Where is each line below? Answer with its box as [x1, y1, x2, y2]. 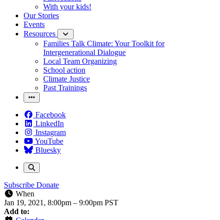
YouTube [35, 137, 63, 145]
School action [43, 66, 85, 74]
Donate [36, 181, 59, 189]
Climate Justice [43, 75, 90, 83]
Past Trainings [43, 83, 87, 92]
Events [24, 20, 45, 28]
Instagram [35, 128, 66, 137]
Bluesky [35, 146, 61, 154]
